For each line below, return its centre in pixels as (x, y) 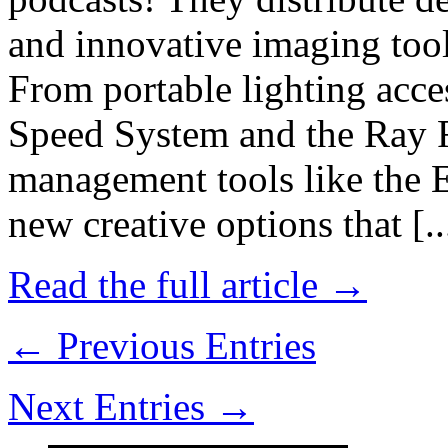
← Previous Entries (162, 346)
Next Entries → (131, 407)
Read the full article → (187, 285)
